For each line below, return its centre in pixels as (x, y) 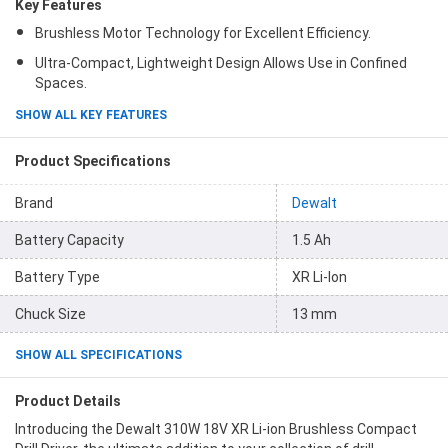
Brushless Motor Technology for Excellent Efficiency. (203, 33)
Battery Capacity (69, 240)
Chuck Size (50, 314)
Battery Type (57, 277)
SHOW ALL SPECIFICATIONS (98, 355)
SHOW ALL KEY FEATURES (91, 115)
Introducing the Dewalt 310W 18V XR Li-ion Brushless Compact (216, 429)
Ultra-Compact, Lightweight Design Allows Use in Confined (221, 63)
